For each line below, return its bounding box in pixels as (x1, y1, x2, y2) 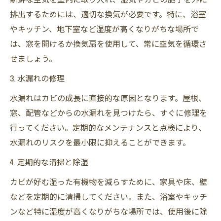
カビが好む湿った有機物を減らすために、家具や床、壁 (10, 175, 207, 187)
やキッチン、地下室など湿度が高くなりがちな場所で (10, 22, 199, 35)
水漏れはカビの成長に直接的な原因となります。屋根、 (10, 91, 206, 104)
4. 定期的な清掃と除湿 (10, 155, 88, 168)
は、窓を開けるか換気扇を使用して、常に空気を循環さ (10, 37, 207, 49)
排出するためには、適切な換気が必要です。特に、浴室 (10, 7, 206, 20)
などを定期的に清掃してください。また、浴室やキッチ (10, 190, 207, 202)
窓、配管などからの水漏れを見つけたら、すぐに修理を (10, 106, 207, 118)
